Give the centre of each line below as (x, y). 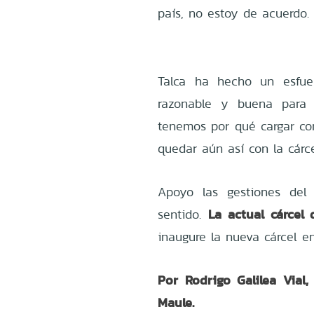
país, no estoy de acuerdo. (234, 13)
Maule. (176, 302)
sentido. (183, 214)
